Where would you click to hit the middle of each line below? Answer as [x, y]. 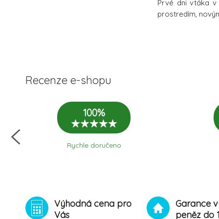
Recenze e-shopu [68, 80]
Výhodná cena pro [93, 204]
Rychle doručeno [94, 145]
